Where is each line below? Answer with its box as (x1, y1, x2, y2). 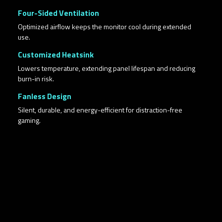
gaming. (18, 114, 41, 125)
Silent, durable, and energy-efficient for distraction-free (18, 104, 182, 115)
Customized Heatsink (18, 48, 94, 60)
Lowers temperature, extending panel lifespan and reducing (18, 62, 195, 73)
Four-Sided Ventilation (18, 6, 99, 19)
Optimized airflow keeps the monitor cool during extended (18, 21, 191, 32)
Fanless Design (18, 90, 71, 102)
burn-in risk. (18, 73, 54, 84)
